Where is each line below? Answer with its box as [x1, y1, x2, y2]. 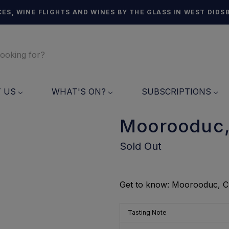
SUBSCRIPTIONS [142, 86, 211, 97]
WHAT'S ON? [52, 86, 106, 97]
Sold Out [120, 140, 162, 152]
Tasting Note [128, 208, 167, 216]
